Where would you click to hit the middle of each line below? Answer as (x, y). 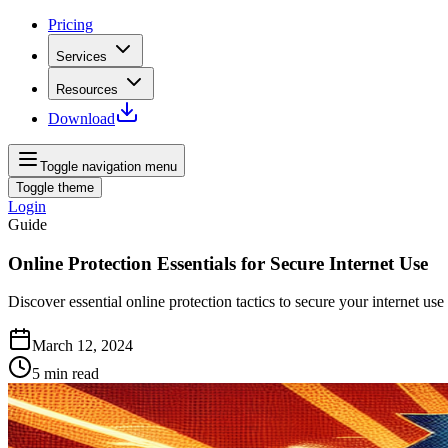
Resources (87, 89)
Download (81, 118)
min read (71, 374)
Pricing (70, 24)
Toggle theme (55, 187)
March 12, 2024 (82, 346)
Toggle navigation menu (108, 166)
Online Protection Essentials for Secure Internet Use (218, 263)
